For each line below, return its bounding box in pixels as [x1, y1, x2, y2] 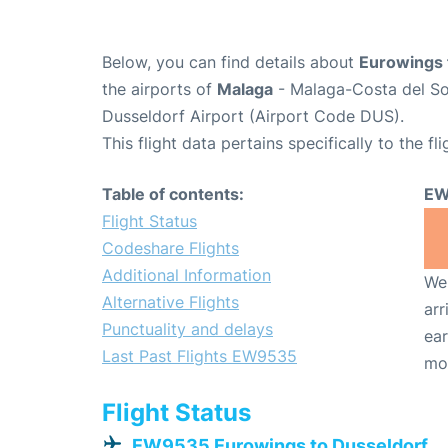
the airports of [102, 79, 217, 100]
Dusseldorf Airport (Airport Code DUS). [102, 106, 404, 127]
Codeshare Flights [102, 238, 239, 259]
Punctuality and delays [102, 319, 273, 340]
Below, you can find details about [102, 52, 359, 73]
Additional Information [102, 265, 271, 286]
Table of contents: [102, 184, 244, 205]
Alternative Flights [102, 292, 239, 313]
